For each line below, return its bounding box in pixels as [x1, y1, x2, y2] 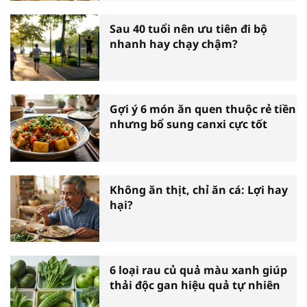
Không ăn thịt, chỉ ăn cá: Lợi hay [110, 182, 288, 197]
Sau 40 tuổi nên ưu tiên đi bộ [110, 21, 267, 36]
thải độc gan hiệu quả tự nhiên [110, 278, 280, 293]
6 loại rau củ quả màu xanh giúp [110, 262, 287, 278]
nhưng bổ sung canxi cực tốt [110, 116, 267, 132]
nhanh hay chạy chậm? [110, 36, 238, 51]
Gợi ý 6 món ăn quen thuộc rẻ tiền [110, 101, 296, 117]
